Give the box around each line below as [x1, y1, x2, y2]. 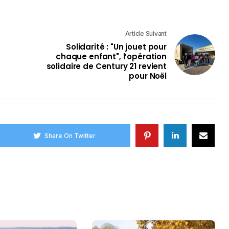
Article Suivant [125, 30, 167, 38]
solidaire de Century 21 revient [46, 61, 167, 72]
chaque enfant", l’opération [56, 51, 167, 62]
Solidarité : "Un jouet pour [66, 41, 167, 53]
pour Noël [129, 71, 167, 82]
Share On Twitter [44, 131, 96, 140]
